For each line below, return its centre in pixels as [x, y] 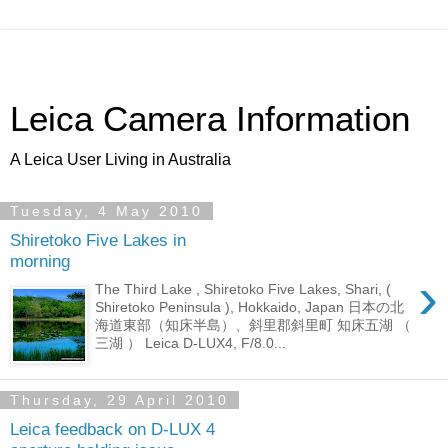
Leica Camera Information [210, 119]
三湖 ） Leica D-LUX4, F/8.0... [191, 343]
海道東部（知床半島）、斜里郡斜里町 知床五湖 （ [253, 325]
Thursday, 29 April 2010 [119, 400]
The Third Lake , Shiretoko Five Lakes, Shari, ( [243, 289]
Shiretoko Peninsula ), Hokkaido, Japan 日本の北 [250, 307]
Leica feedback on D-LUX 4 [112, 428]
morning [40, 260]
